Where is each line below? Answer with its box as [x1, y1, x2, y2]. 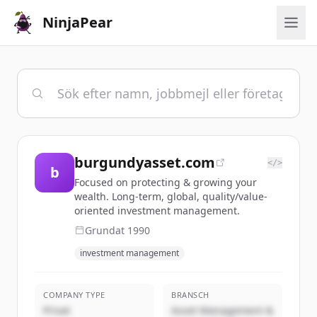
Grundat [85, 224, 127, 237]
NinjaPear [42, 13, 113, 32]
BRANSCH [171, 289, 209, 300]
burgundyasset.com [74, 153, 215, 172]
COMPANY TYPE [43, 289, 105, 300]
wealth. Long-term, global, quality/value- [74, 190, 267, 203]
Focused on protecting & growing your [74, 175, 257, 189]
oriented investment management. [74, 204, 240, 217]
